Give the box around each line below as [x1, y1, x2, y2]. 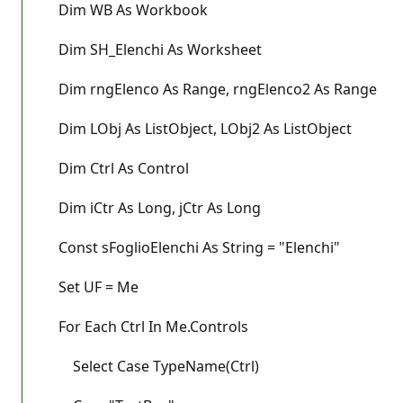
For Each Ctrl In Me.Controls [44, 316, 248, 336]
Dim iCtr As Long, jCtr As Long [44, 197, 261, 218]
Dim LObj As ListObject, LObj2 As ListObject [44, 118, 352, 139]
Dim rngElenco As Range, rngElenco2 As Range [44, 78, 377, 99]
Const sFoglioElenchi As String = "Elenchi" [44, 237, 340, 257]
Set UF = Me [44, 276, 139, 297]
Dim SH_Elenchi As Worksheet [44, 39, 262, 59]
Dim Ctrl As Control [44, 157, 189, 178]
